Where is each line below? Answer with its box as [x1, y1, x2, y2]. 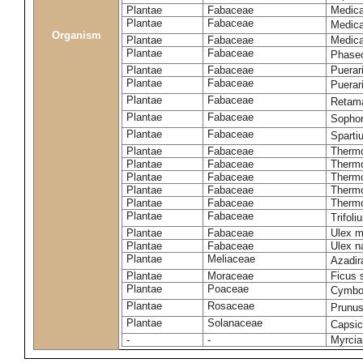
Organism [51, 29, 101, 41]
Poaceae [207, 283, 249, 295]
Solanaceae [207, 317, 263, 329]
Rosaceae [207, 300, 254, 312]
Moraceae [207, 270, 254, 282]
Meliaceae [207, 253, 255, 265]
